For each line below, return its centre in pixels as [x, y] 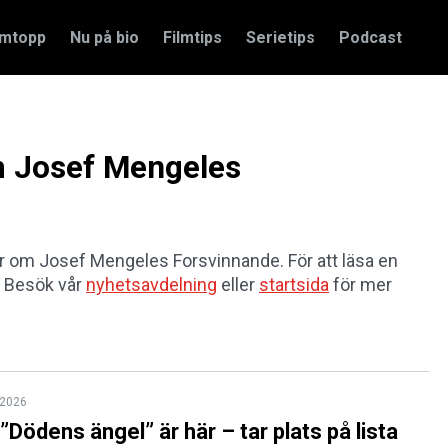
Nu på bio [104, 37]
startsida [294, 285]
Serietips [280, 37]
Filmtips [192, 37]
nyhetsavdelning [151, 285]
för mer [360, 285]
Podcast [370, 37]
